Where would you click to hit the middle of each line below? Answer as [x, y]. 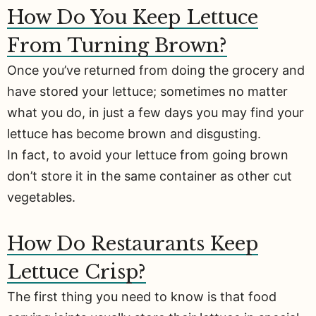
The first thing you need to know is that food [142, 296]
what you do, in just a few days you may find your [156, 113]
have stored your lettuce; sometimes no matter [147, 92]
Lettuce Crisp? [77, 272]
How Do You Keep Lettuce [133, 18]
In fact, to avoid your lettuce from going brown [148, 155]
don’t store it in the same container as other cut [150, 176]
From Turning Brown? [117, 46]
